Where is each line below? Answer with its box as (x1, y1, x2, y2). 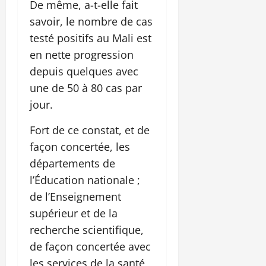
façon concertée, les (30, 139, 130, 154)
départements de (30, 156, 115, 170)
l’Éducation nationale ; (30, 172, 140, 187)
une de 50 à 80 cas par (30, 80, 142, 95)
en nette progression (30, 47, 134, 62)
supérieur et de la (30, 205, 118, 220)
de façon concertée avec (30, 239, 151, 254)
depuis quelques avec (30, 64, 138, 78)
